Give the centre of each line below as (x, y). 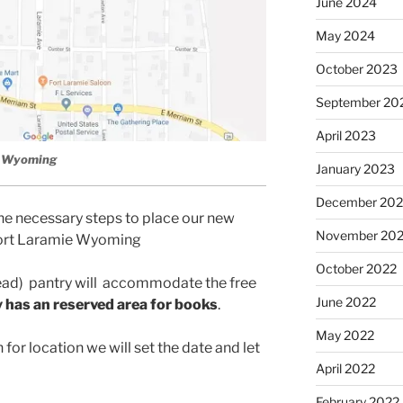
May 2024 (345, 36)
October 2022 (356, 269)
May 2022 (345, 336)
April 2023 (345, 136)
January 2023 (355, 169)
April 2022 (345, 369)
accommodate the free (178, 283)
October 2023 (356, 69)
